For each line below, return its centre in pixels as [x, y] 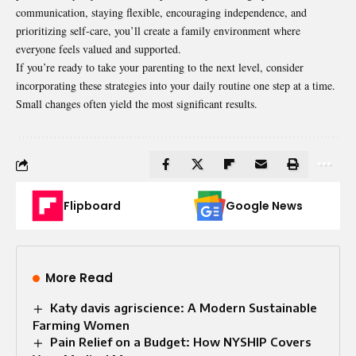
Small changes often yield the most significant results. [137, 104]
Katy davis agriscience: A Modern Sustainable [184, 308]
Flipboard [92, 206]
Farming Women [81, 325]
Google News [264, 206]
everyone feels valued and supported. [99, 49]
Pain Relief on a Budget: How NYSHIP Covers [181, 342]
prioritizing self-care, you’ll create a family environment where [158, 31]
